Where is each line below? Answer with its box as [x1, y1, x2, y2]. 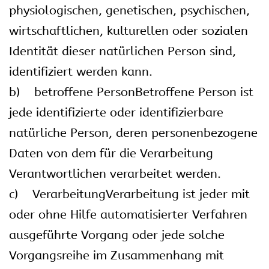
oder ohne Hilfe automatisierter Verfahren [9, 208, 247, 222]
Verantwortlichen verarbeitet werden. [9, 167, 221, 181]
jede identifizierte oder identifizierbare [9, 106, 223, 119]
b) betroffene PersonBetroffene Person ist [9, 85, 253, 99]
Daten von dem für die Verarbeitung [9, 147, 213, 160]
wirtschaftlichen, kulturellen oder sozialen [9, 24, 248, 38]
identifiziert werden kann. [9, 65, 153, 79]
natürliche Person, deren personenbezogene [9, 126, 258, 140]
